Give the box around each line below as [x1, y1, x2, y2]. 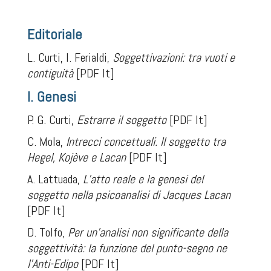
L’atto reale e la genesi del [82, 171, 203, 187]
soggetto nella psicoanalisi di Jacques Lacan [27, 187, 230, 203]
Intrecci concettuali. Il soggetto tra [65, 134, 226, 149]
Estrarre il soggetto [76, 112, 166, 128]
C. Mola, [27, 134, 66, 149]
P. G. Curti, [27, 112, 77, 128]
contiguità [27, 65, 73, 81]
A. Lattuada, [27, 171, 83, 187]
